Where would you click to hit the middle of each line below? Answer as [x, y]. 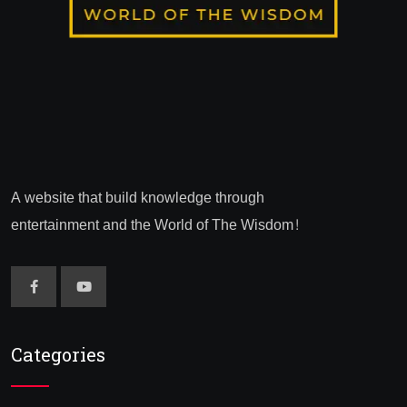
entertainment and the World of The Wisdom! [155, 225]
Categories [58, 356]
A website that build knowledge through [138, 198]
